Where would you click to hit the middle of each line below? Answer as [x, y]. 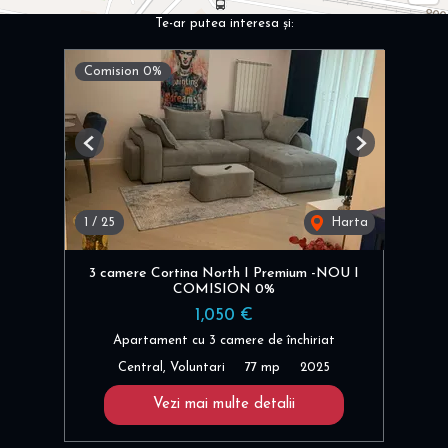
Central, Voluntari [171, 368]
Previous [113, 151]
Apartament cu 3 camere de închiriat [224, 341]
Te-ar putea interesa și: [224, 24]
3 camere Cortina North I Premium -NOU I [224, 274]
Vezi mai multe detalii [224, 405]
